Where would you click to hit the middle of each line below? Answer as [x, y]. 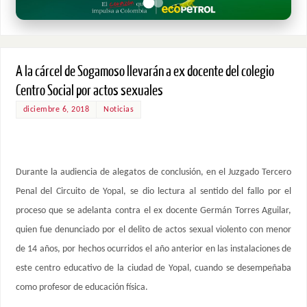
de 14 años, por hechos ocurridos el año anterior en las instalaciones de [153, 249]
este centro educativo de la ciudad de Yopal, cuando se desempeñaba [153, 268]
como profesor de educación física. [82, 287]
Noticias [119, 110]
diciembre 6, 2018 [56, 110]
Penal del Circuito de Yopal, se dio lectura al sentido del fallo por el [153, 191]
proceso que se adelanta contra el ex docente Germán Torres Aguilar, [153, 210]
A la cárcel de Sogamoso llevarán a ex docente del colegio [145, 72]
